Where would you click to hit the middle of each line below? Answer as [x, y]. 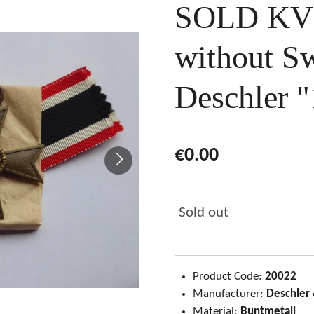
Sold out [204, 213]
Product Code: [228, 277]
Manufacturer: [229, 294]
